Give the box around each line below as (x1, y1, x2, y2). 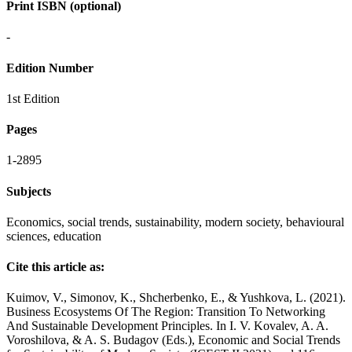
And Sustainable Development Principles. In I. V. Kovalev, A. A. (6, 319, 328, 333)
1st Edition (6, 91, 60, 105)
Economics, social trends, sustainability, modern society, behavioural (6, 214, 344, 229)
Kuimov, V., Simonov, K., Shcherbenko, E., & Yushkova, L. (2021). (6, 291, 346, 305)
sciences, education (6, 229, 101, 243)
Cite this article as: (6, 260, 104, 274)
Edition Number (6, 60, 93, 75)
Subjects (6, 184, 51, 198)
